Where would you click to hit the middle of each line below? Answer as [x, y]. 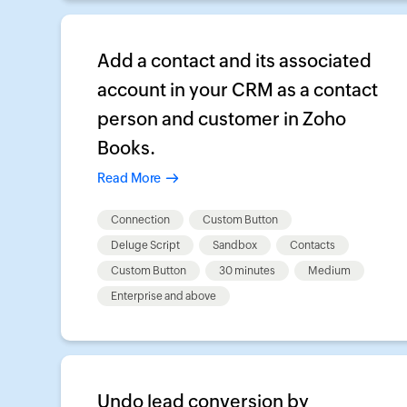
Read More [129, 178]
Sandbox [235, 245]
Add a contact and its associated [234, 60]
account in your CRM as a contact [238, 89]
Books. [126, 148]
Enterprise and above [164, 296]
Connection [140, 220]
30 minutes [247, 271]
